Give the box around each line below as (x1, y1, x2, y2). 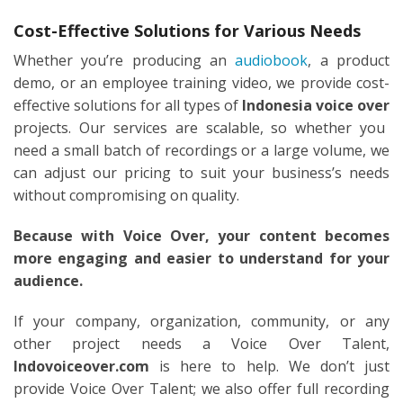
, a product (308, 49, 390, 70)
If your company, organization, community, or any (13, 310, 390, 331)
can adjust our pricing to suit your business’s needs (13, 162, 390, 183)
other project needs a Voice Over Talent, (13, 333, 390, 354)
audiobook (235, 49, 309, 70)
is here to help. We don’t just (149, 355, 390, 376)
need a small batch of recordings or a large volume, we (13, 139, 390, 160)
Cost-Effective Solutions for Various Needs (13, 19, 361, 41)
